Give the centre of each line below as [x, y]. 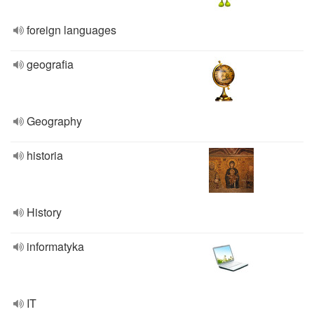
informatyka [55, 246]
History [44, 212]
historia [45, 155]
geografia [50, 64]
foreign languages [71, 30]
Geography [54, 121]
